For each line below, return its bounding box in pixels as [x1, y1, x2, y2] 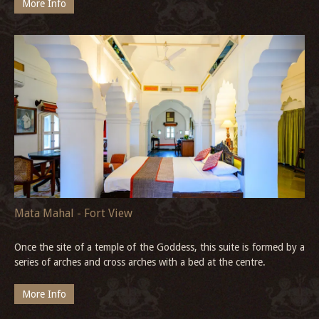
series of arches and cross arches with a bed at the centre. [14, 256, 266, 268]
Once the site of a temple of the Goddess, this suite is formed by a [14, 241, 305, 253]
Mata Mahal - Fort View [14, 206, 132, 221]
